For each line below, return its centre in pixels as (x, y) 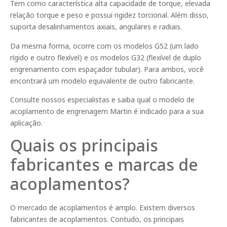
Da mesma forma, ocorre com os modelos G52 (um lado (104, 46)
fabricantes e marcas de (104, 165)
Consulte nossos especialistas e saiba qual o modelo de (102, 100)
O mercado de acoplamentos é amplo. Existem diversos (103, 208)
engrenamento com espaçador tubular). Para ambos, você (107, 69)
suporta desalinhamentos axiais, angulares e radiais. (96, 27)
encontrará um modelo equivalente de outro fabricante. (102, 81)
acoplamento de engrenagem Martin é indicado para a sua (107, 111)
